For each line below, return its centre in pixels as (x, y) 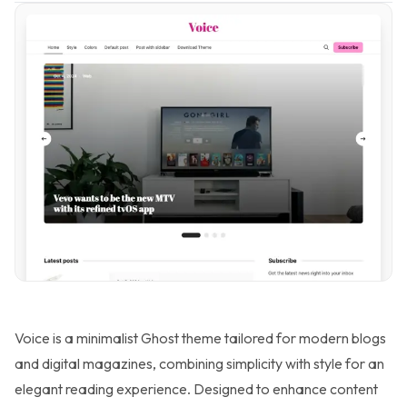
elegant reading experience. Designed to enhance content (196, 388)
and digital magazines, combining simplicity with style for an (199, 363)
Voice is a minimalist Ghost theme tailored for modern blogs (200, 338)
